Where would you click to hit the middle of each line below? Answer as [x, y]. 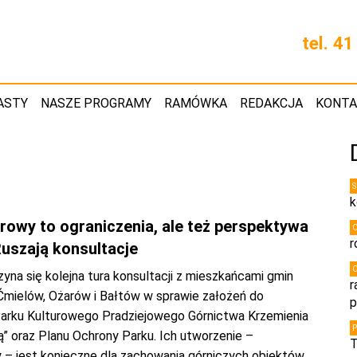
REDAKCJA [271, 103]
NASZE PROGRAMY [96, 103]
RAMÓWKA [196, 103]
